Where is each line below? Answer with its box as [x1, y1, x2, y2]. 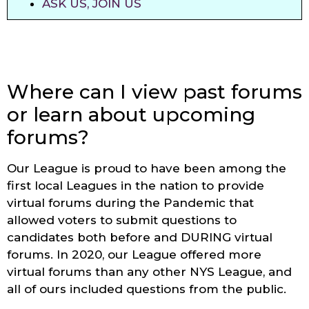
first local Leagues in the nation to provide [7, 178, 264, 192]
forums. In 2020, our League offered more [7, 247, 261, 261]
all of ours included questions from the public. [7, 281, 286, 296]
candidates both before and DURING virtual [7, 230, 272, 244]
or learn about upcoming [7, 102, 255, 126]
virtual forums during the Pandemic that [7, 195, 254, 210]
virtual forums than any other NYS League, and [7, 264, 292, 279]
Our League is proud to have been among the [7, 161, 286, 175]
